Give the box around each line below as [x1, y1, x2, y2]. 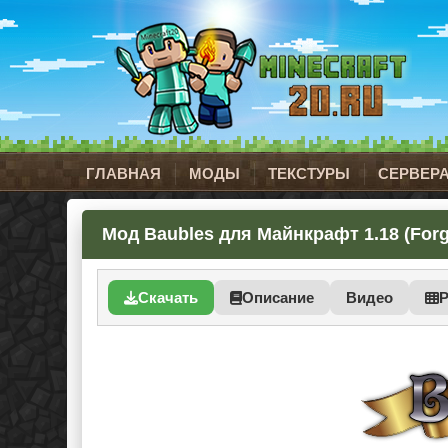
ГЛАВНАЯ [86, 165, 161, 182]
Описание [242, 289, 314, 306]
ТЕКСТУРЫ [268, 165, 350, 182]
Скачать [138, 289, 198, 306]
